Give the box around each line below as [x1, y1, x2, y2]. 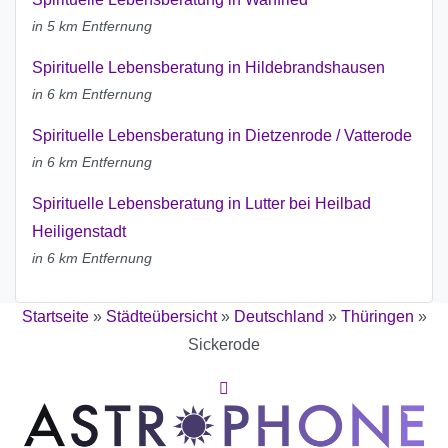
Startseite [21, 308, 89, 326]
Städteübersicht [105, 308, 217, 326]
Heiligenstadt [32, 223, 126, 241]
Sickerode [188, 336, 260, 354]
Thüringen [340, 308, 414, 326]
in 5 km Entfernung [32, 18, 152, 35]
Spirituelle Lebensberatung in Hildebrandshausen [32, 59, 385, 77]
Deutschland [233, 308, 324, 326]
